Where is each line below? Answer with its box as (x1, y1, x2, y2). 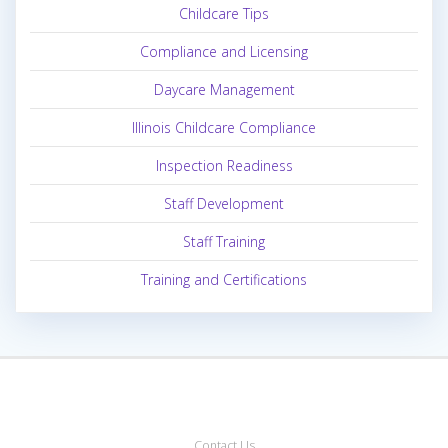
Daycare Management (153, 80, 295, 100)
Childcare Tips (179, 4, 269, 24)
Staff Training (183, 232, 265, 252)
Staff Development (164, 194, 284, 214)
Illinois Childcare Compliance (132, 118, 316, 138)
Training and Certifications (141, 270, 307, 290)
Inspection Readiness (155, 156, 293, 176)
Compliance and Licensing (140, 42, 308, 62)
